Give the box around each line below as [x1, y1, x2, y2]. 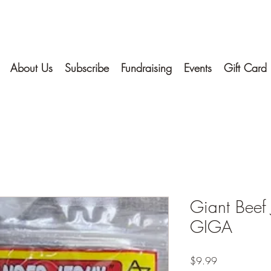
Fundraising [121, 60, 172, 75]
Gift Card [224, 60, 267, 75]
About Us [10, 60, 53, 75]
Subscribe [65, 60, 109, 75]
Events [184, 60, 212, 75]
